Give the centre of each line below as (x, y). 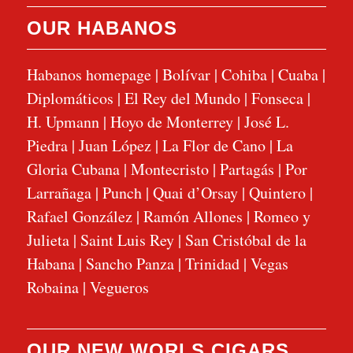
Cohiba (244, 74)
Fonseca (277, 98)
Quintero (277, 192)
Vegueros (119, 287)
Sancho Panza (130, 263)
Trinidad (212, 263)
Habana (50, 263)
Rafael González (79, 216)
